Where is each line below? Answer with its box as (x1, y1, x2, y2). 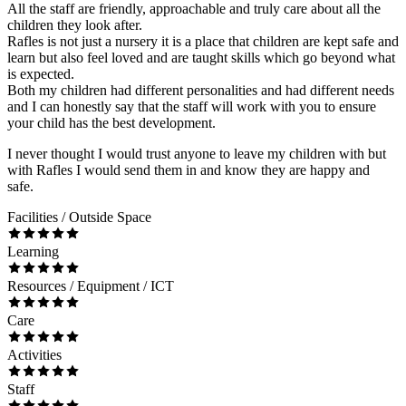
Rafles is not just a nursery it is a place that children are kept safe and (7, 33, 399, 49)
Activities (7, 346, 62, 362)
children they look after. (7, 16, 142, 33)
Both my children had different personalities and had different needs (7, 82, 394, 98)
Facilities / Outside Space (7, 208, 151, 225)
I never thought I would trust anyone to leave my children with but (7, 145, 386, 161)
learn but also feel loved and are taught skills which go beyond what (7, 49, 395, 65)
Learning (7, 243, 59, 259)
